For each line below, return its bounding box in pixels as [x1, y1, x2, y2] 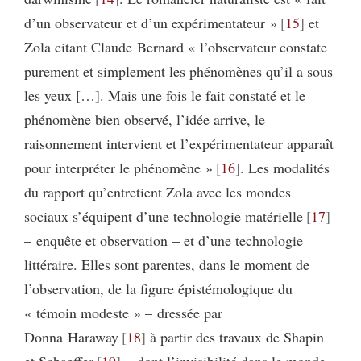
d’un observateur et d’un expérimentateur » [24, 13, 277, 33]
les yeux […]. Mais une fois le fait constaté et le [24, 85, 305, 106]
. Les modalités [239, 158, 330, 178]
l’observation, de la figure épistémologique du [24, 279, 293, 299]
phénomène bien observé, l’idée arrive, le [24, 110, 265, 130]
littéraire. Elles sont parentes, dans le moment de [24, 255, 309, 275]
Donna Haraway [24, 327, 118, 347]
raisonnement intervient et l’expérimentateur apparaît [24, 134, 334, 154]
